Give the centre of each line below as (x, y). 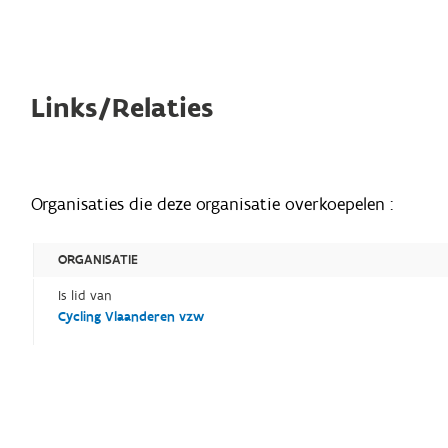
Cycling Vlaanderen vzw (131, 317)
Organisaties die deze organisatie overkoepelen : (212, 205)
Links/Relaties (122, 109)
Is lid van (85, 296)
